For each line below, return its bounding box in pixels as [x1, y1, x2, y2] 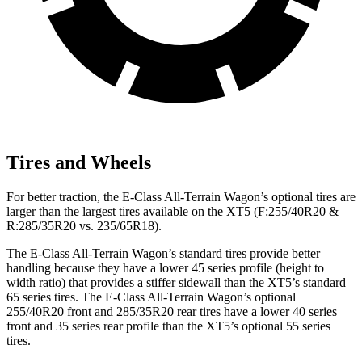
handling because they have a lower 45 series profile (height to [6, 260, 324, 275]
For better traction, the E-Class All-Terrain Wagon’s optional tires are [6, 189, 356, 204]
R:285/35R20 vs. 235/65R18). [6, 218, 162, 233]
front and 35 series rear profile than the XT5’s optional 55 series [6, 318, 330, 333]
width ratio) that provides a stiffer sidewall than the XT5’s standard [6, 275, 346, 289]
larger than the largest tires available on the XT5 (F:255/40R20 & [6, 204, 339, 218]
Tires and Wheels [6, 151, 151, 173]
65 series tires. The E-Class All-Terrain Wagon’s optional [6, 289, 296, 304]
